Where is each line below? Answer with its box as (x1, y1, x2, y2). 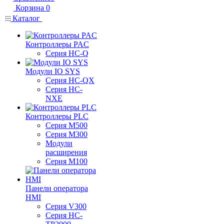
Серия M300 (45, 130, 87, 138)
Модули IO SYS (25, 67, 80, 75)
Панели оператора (25, 184, 88, 192)
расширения (45, 148, 87, 156)
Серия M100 (45, 157, 87, 165)
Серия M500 (45, 121, 87, 129)
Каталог (10, 14, 42, 22)
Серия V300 (45, 202, 86, 210)
